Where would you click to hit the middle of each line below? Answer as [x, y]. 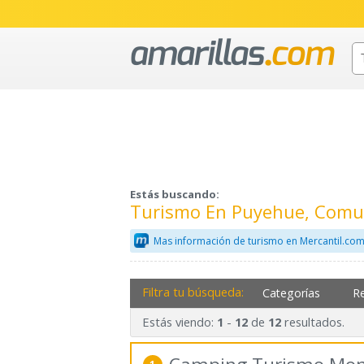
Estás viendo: [179, 322]
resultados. [312, 322]
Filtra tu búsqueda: [193, 291]
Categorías [292, 292]
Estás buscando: [175, 195]
